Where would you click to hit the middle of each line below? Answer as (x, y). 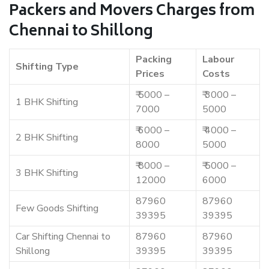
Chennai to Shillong (81, 32)
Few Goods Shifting (57, 209)
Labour (218, 60)
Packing (154, 60)
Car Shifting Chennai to (63, 237)
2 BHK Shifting (47, 138)
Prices (150, 74)
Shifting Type (47, 67)
